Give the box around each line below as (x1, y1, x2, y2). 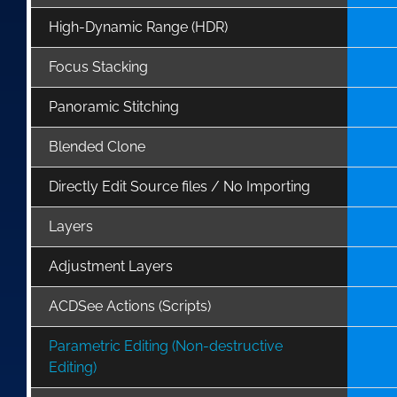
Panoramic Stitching (49, 97, 179, 115)
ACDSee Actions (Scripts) (49, 297, 211, 315)
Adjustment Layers (49, 257, 173, 275)
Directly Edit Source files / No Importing (49, 177, 310, 195)
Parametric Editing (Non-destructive (49, 337, 283, 354)
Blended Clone (49, 137, 145, 155)
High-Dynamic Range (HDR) (49, 18, 228, 35)
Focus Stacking (49, 58, 148, 75)
